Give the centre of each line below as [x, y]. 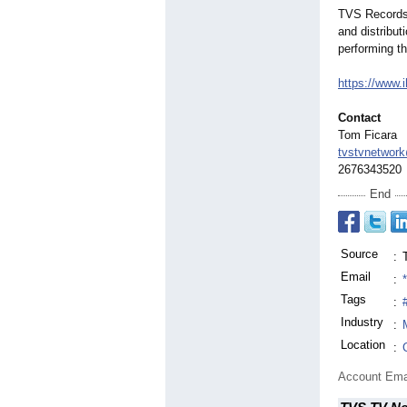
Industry [362, 323]
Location [363, 345]
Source [359, 254]
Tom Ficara [367, 135]
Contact [359, 118]
